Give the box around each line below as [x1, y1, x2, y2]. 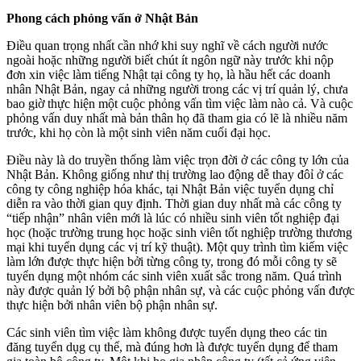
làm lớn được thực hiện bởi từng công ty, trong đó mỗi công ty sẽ [6, 254, 337, 268]
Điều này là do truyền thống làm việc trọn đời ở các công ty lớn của [6, 152, 349, 167]
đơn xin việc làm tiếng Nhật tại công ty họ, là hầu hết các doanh [6, 67, 330, 81]
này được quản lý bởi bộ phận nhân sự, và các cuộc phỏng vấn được [6, 283, 355, 297]
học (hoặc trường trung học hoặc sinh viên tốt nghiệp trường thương [6, 225, 352, 239]
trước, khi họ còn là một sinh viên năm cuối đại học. [6, 125, 271, 139]
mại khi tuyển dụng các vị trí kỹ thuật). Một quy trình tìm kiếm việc [6, 239, 348, 254]
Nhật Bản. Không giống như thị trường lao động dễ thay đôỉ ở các [6, 167, 343, 181]
